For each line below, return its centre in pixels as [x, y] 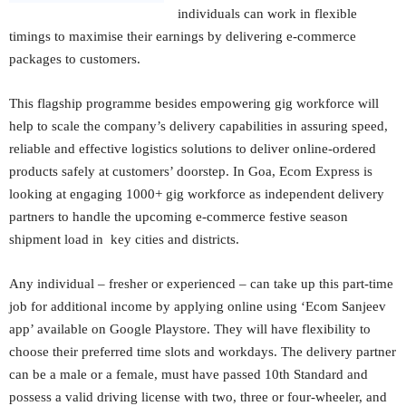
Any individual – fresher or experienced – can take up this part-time [201, 284]
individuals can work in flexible [268, 14]
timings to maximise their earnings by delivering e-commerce [183, 36]
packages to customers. [75, 59]
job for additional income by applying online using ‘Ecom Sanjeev [198, 306]
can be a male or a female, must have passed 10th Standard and [188, 374]
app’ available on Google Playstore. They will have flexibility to [190, 329]
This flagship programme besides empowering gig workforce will [194, 103]
